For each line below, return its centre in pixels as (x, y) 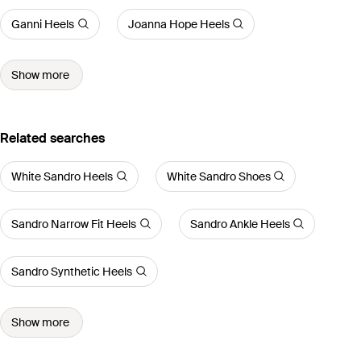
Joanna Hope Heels (178, 24)
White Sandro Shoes (218, 176)
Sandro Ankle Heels (240, 224)
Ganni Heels (43, 24)
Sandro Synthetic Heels (72, 271)
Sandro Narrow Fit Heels (74, 224)
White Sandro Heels (62, 176)
